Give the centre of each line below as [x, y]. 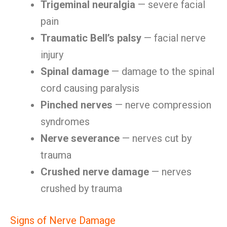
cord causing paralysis [90, 88]
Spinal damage [75, 71]
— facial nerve [174, 38]
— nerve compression [162, 105]
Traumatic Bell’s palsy [91, 38]
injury [52, 55]
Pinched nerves [77, 105]
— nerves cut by [156, 138]
